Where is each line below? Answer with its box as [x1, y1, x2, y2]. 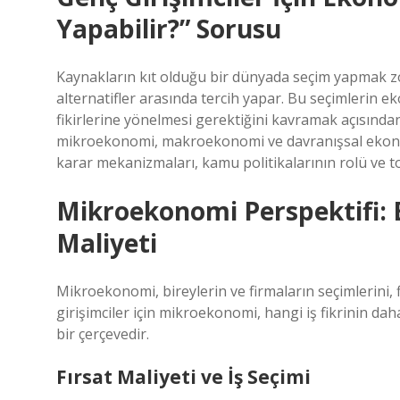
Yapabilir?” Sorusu [56, 12, 281, 46]
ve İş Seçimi [196, 364, 311, 389]
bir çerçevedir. [56, 324, 149, 344]
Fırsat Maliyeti [56, 364, 196, 389]
